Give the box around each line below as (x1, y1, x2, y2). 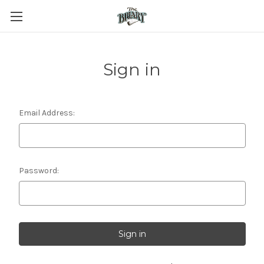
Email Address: (18, 108, 75, 118)
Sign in (103, 60, 161, 80)
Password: (18, 166, 59, 176)
